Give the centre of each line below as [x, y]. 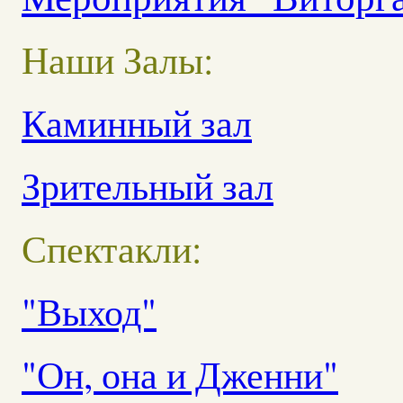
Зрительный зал [148, 185]
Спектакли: [112, 248]
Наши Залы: [118, 59]
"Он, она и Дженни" [180, 374]
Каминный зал [137, 122]
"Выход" [89, 311]
